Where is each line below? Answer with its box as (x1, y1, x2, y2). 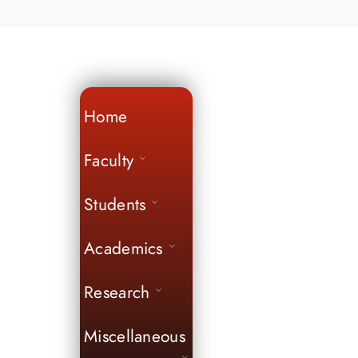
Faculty (84, 149, 134, 173)
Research (84, 280, 150, 304)
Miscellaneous (84, 324, 185, 348)
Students (84, 193, 146, 217)
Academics (84, 237, 163, 261)
